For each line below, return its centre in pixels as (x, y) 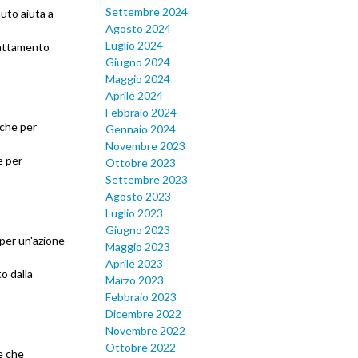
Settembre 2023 (147, 180)
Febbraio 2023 (141, 297)
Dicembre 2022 (143, 314)
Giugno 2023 (138, 230)
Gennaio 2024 (141, 129)
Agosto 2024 (138, 29)
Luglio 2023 (134, 213)
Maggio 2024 (138, 79)
